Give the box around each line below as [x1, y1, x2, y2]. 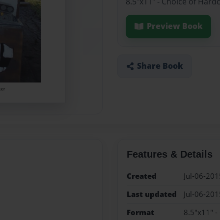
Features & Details [126, 148, 213, 160]
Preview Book [146, 21, 203, 32]
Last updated [126, 189, 177, 199]
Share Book [137, 60, 183, 72]
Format [126, 207, 154, 218]
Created [126, 170, 157, 181]
